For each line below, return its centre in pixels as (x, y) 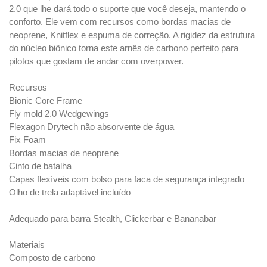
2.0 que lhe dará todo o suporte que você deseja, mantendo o (127, 9)
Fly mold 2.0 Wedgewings (59, 114)
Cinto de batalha (40, 167)
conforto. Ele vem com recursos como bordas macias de (120, 22)
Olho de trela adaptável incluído (70, 193)
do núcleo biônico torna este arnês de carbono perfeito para (124, 49)
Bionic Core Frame (46, 101)
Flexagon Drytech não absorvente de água (91, 127)
